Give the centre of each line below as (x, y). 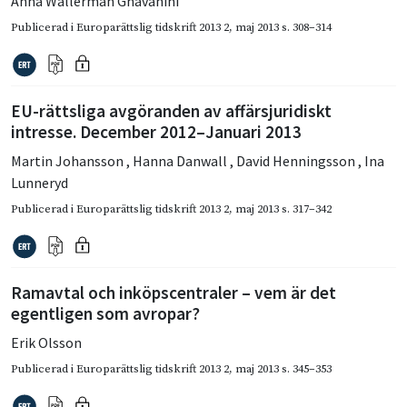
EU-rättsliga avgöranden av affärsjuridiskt (171, 110)
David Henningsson (297, 160)
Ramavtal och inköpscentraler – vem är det (174, 292)
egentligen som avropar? (105, 313)
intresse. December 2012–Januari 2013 (156, 131)
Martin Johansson (69, 160)
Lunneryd (40, 182)
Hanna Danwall (181, 160)
